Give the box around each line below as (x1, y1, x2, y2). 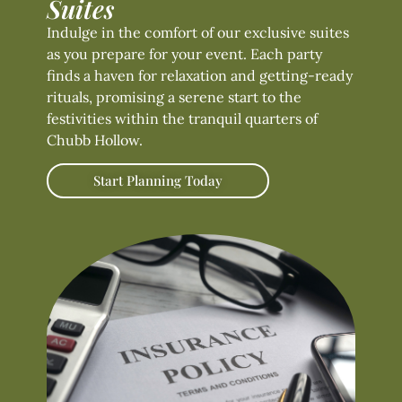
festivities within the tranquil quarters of (47, 109, 318, 128)
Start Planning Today (93, 171, 223, 190)
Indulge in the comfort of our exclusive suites (47, 23, 349, 42)
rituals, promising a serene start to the (47, 88, 301, 107)
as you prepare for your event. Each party (47, 45, 322, 64)
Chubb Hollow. (47, 131, 143, 150)
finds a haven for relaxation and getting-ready (47, 66, 353, 85)
